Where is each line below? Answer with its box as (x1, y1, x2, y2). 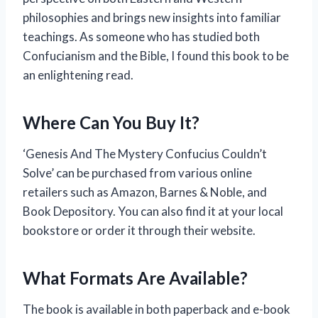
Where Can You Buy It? (23, 111, 199, 133)
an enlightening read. (23, 67, 133, 82)
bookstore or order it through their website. (23, 222, 256, 238)
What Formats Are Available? (23, 267, 248, 288)
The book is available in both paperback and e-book (23, 301, 290, 317)
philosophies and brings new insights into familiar (23, 9, 281, 25)
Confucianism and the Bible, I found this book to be (23, 48, 289, 63)
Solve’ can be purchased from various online (23, 165, 252, 180)
